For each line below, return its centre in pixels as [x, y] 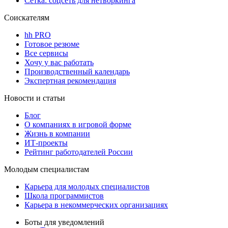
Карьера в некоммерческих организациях [96, 205]
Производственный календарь [77, 71]
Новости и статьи [35, 98]
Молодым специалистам [47, 169]
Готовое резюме [52, 44]
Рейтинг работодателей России [79, 152]
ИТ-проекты [46, 142]
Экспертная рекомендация [70, 80]
